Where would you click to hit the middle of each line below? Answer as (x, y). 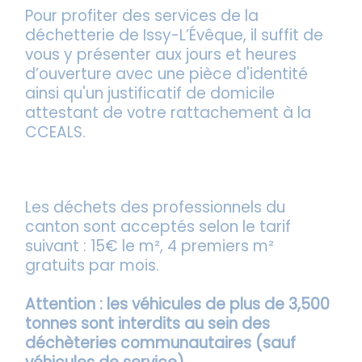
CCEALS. (56, 132)
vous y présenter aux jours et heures (161, 54)
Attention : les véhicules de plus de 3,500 (178, 304)
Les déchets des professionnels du (156, 208)
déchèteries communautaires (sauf (161, 343)
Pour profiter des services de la (142, 15)
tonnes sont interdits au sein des (148, 323)
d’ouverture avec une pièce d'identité (167, 74)
